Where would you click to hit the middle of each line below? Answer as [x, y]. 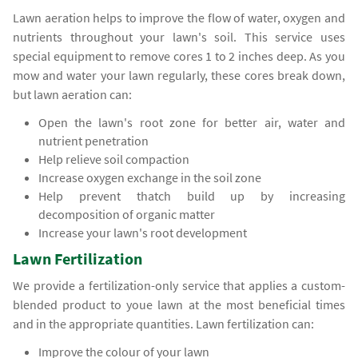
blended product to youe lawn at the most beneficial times [179, 305]
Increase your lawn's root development [143, 233]
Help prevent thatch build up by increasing [192, 196]
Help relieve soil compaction [114, 159]
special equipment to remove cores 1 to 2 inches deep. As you [179, 56]
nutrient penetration [94, 141]
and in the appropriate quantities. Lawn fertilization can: [164, 324]
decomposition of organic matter [127, 215]
